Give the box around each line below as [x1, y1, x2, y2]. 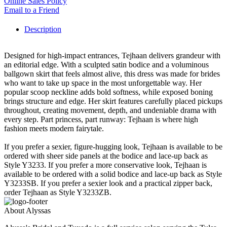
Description [24, 25, 61, 34]
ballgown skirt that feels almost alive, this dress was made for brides [4, 69, 220, 79]
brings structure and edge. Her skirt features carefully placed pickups [4, 97, 222, 106]
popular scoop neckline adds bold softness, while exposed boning [4, 88, 213, 97]
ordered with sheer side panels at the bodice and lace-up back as [4, 152, 208, 161]
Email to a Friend [4, 6, 59, 15]
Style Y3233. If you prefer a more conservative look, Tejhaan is [4, 161, 207, 170]
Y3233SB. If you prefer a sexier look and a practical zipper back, [4, 179, 212, 188]
